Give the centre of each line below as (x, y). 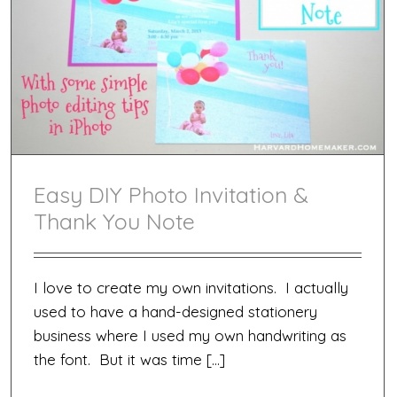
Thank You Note (114, 222)
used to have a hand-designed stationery (175, 312)
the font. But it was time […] (129, 360)
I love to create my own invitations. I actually (191, 288)
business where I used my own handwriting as (190, 336)
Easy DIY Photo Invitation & (171, 195)
